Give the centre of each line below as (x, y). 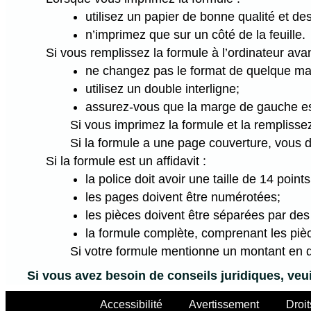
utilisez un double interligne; (163, 89)
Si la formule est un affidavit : (126, 161)
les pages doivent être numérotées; (183, 197)
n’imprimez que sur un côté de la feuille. (196, 35)
